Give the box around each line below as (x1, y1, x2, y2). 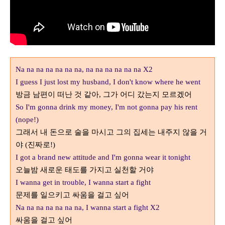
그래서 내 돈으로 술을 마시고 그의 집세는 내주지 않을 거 (16, 128, 207, 137)
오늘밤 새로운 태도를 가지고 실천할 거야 (16, 165, 154, 174)
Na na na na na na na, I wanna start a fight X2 (16, 203, 160, 211)
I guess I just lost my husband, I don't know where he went (16, 78, 200, 86)
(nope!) (16, 116, 39, 124)
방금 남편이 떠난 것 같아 (16, 90, 99, 99)
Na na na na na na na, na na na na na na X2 (16, 65, 153, 73)
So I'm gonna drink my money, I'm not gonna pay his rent (16, 103, 197, 111)
